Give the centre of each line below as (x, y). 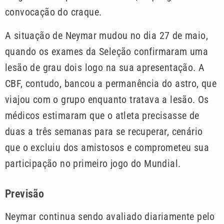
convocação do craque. (53, 12)
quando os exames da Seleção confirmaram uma (107, 51)
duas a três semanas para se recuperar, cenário (104, 131)
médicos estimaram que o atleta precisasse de (102, 115)
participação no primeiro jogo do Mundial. (93, 163)
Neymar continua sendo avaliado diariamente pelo (110, 216)
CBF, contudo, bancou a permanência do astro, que (111, 83)
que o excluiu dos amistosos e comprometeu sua (107, 147)
